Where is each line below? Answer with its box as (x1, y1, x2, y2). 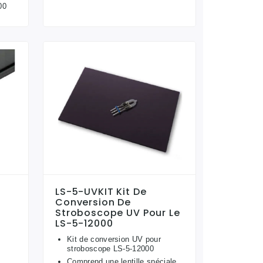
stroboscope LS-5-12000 (67, 244, 154, 254)
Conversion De (55, 195, 131, 210)
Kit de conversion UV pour (67, 235, 161, 244)
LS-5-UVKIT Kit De (55, 185, 147, 199)
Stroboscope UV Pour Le (55, 206, 180, 220)
